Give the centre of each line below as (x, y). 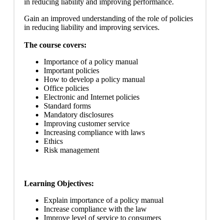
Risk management (71, 150)
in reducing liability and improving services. (92, 27)
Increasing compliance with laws (94, 133)
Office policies (66, 88)
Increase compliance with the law (95, 209)
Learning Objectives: (59, 184)
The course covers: (55, 45)
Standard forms (67, 106)
